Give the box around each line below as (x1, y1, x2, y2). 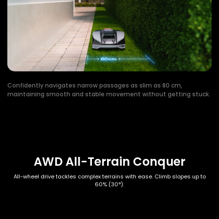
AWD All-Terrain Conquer (34, 153, 185, 170)
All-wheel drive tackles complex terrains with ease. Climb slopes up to (13, 173, 206, 181)
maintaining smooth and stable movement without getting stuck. (7, 89, 210, 98)
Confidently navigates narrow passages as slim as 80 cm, (7, 81, 182, 89)
